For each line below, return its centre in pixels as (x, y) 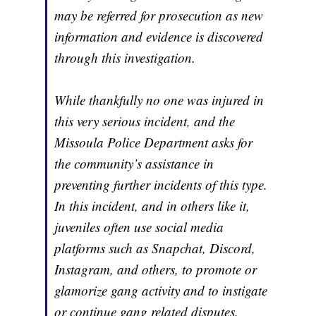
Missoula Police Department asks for (154, 142)
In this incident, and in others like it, (152, 205)
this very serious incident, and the (145, 121)
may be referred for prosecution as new (159, 15)
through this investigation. (125, 57)
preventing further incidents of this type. (161, 184)
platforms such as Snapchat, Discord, (155, 248)
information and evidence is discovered (159, 36)
